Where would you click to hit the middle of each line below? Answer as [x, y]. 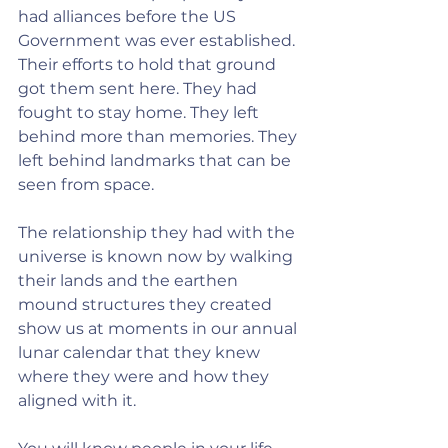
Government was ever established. [158, 40]
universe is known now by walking [157, 256]
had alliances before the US [129, 16]
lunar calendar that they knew [141, 352]
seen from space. [86, 184]
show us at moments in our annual [159, 328]
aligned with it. [77, 400]
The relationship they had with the [158, 232]
